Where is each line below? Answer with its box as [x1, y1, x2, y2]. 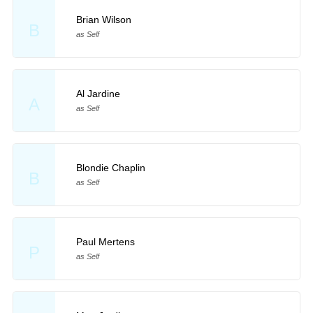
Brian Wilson [75, 14, 131, 26]
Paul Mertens [75, 235, 135, 247]
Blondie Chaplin [75, 161, 145, 173]
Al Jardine [75, 88, 120, 100]
